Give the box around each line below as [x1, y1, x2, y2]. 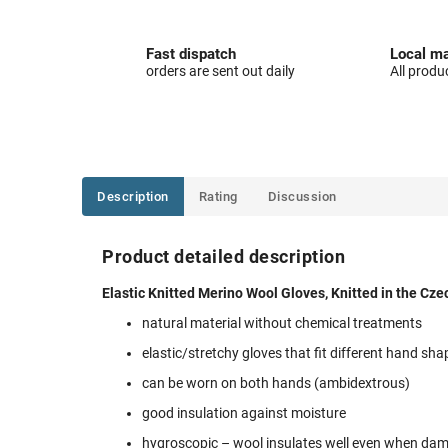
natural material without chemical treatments [142, 315, 422, 332]
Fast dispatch [146, 45, 237, 63]
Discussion [267, 189, 337, 204]
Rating [198, 189, 238, 204]
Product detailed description [102, 246, 345, 268]
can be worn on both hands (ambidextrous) [142, 375, 410, 392]
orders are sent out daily [146, 63, 296, 79]
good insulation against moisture [142, 405, 346, 422]
